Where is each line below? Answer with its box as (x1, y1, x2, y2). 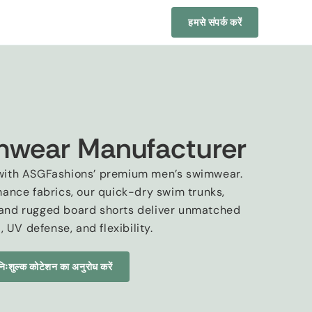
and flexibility (75, 220, 150, 235)
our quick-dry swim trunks (77, 184, 223, 199)
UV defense (6, 220, 70, 235)
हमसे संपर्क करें (188, 16, 242, 29)
